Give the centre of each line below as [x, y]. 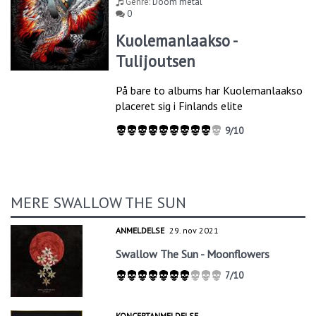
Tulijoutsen [156, 61]
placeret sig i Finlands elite [180, 106]
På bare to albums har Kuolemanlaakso [209, 91]
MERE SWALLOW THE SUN [98, 203]
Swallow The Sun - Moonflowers [193, 254]
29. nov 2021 [194, 231]
